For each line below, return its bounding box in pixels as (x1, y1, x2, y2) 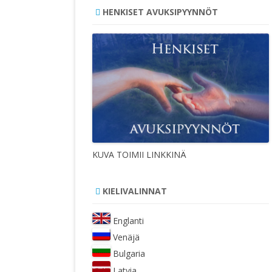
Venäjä (113, 231, 140, 243)
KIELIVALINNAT (100, 185, 167, 197)
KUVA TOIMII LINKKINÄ (92, 149, 186, 161)
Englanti (113, 215, 144, 227)
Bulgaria (113, 248, 145, 260)
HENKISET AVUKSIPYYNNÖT (100, 5, 218, 18)
